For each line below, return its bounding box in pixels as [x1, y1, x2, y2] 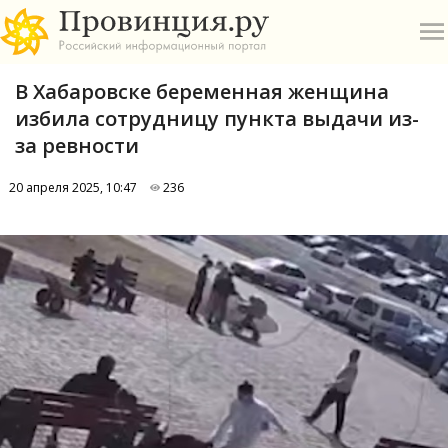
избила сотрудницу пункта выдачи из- [15, 105, 419, 132]
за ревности [15, 132, 139, 159]
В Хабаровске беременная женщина [15, 78, 389, 105]
